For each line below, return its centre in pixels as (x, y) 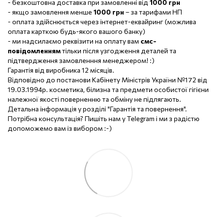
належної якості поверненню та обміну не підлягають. (94, 99)
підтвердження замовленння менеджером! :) (81, 60)
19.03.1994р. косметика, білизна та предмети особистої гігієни (108, 89)
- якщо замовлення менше (51, 12)
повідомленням (34, 50)
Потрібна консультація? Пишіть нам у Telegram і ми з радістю (104, 118)
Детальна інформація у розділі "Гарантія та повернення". (97, 108)
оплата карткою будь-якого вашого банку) (77, 31)
